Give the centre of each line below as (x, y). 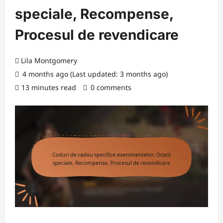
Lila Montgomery (49, 60)
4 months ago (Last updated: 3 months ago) (94, 74)
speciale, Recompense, (94, 14)
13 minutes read (49, 87)
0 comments (111, 87)
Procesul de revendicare (97, 35)
